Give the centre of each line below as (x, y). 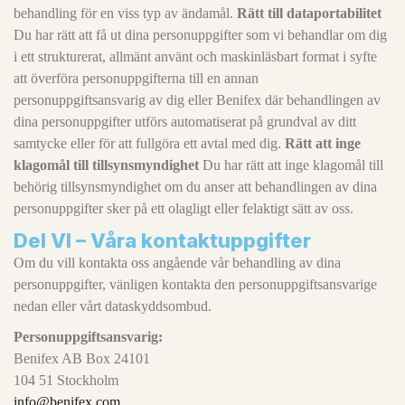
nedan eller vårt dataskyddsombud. (113, 306)
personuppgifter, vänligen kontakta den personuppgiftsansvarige (195, 284)
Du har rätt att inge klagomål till (291, 165)
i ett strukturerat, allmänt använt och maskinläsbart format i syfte (195, 57)
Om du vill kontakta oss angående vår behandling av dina (177, 263)
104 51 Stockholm (66, 380)
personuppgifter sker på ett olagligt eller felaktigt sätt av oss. (184, 208)
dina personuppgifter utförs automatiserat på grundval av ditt (185, 122)
